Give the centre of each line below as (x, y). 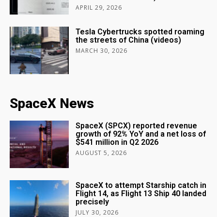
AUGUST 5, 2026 (101, 153)
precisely (93, 202)
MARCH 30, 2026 (102, 51)
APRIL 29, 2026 (99, 8)
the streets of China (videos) (129, 40)
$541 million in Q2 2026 (117, 142)
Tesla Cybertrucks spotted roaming (140, 32)
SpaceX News (52, 104)
